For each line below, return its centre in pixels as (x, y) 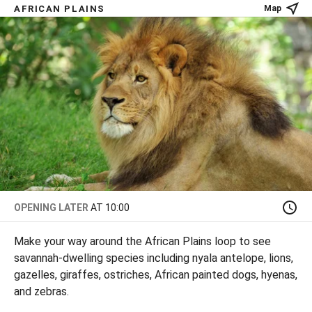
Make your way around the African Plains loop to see (142, 241)
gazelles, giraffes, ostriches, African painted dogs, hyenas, (156, 275)
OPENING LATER (51, 208)
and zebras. (41, 291)
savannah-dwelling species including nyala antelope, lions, (154, 258)
